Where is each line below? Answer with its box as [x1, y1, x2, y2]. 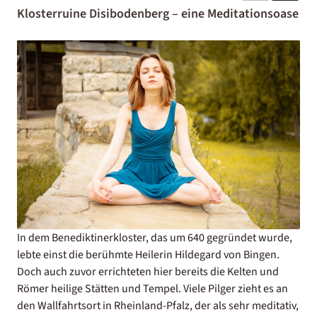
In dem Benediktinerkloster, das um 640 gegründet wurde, [17, 229, 292, 246]
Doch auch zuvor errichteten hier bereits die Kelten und [17, 263, 279, 279]
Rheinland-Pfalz [114, 297, 190, 313]
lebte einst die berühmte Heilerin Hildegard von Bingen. [17, 246, 279, 263]
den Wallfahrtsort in [17, 297, 114, 313]
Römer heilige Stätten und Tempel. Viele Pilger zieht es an [17, 280, 288, 296]
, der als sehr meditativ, [190, 297, 299, 313]
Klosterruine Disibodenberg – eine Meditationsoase [17, 5, 299, 23]
